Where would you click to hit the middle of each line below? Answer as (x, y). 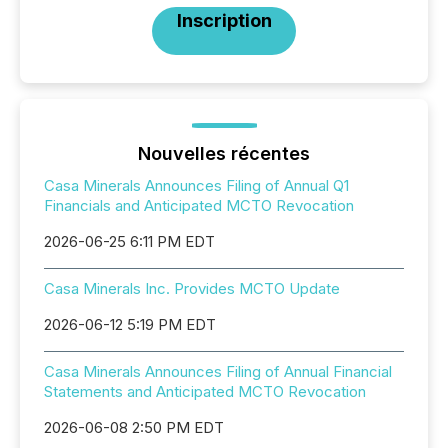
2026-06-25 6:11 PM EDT (129, 241)
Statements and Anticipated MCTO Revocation (205, 391)
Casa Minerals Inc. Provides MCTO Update (192, 288)
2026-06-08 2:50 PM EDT (134, 427)
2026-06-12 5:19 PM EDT (130, 324)
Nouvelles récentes (224, 153)
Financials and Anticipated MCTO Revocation (199, 205)
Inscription (224, 20)
